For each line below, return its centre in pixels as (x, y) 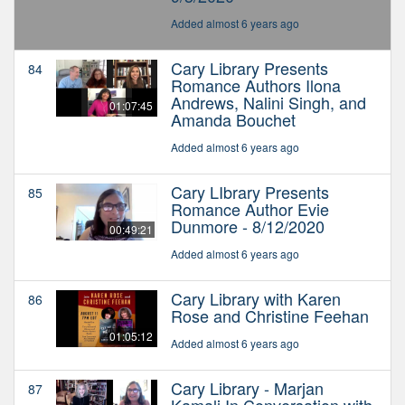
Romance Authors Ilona (256, 85)
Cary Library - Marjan (247, 387)
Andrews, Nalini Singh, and (268, 102)
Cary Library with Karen (256, 298)
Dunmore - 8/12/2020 (248, 226)
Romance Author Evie (250, 208)
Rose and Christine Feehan (270, 315)
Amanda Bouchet (233, 119)
